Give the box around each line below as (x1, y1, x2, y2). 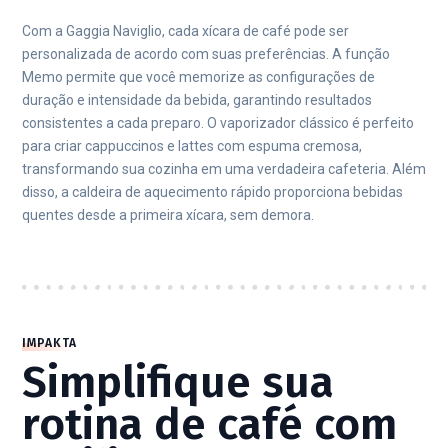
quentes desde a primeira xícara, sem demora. (22, 207, 314, 223)
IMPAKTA (22, 336, 77, 350)
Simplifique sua (22, 356, 334, 409)
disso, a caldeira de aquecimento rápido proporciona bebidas (22, 184, 403, 200)
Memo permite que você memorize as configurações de (22, 69, 375, 85)
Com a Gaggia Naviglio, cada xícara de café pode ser (22, 23, 349, 39)
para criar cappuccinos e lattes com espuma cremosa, (22, 138, 362, 154)
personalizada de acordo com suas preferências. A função (22, 46, 390, 62)
